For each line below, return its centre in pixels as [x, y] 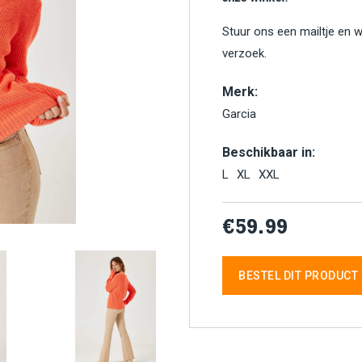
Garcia [239, 114]
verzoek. [244, 53]
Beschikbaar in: [269, 152]
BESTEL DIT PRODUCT [298, 276]
